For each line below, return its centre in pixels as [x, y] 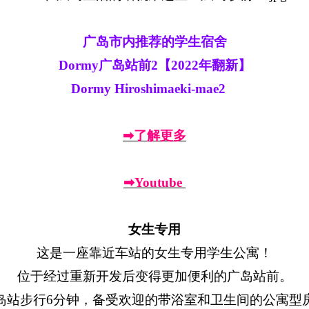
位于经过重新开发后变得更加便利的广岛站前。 [154, 277]
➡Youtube [154, 183]
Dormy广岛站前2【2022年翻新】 [154, 66]
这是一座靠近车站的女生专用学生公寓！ [154, 253]
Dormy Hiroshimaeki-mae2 [154, 89]
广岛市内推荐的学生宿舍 [154, 42]
